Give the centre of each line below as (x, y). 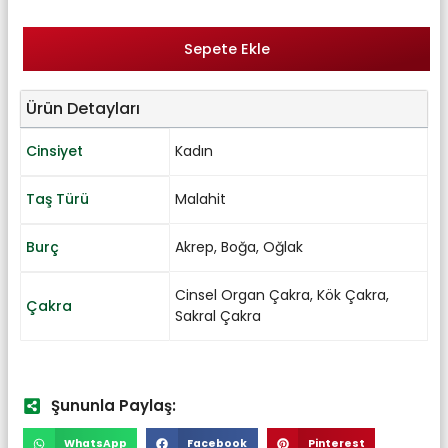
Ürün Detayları (83, 108)
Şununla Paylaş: (113, 406)
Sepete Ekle (226, 48)
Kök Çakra (351, 294)
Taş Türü (57, 198)
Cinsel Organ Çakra (242, 294)
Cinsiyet (54, 150)
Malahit (200, 198)
